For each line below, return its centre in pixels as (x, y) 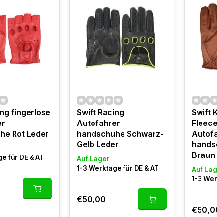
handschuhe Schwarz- (120, 134)
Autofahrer (98, 123)
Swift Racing (100, 112)
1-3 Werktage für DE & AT (118, 168)
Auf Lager (93, 159)
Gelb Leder (98, 144)
